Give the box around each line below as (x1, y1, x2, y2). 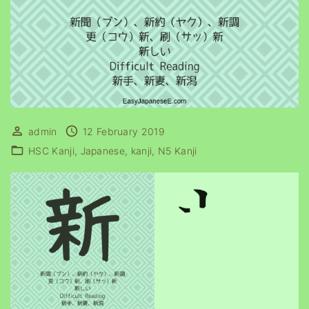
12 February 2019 (82, 126, 166, 137)
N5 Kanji (157, 145, 197, 157)
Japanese (80, 145, 126, 157)
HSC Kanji (28, 145, 74, 157)
